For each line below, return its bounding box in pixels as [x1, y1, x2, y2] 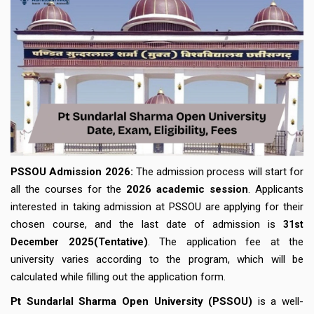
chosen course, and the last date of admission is [11, 217, 283, 231]
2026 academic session [126, 182, 248, 196]
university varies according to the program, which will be [11, 252, 303, 266]
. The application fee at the [147, 235, 303, 248]
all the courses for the [11, 182, 126, 196]
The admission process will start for [132, 165, 303, 178]
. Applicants [248, 182, 303, 196]
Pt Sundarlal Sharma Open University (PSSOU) [11, 294, 253, 308]
